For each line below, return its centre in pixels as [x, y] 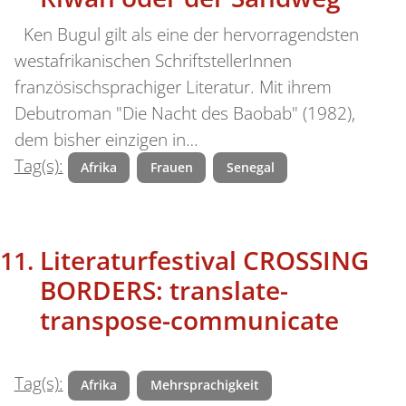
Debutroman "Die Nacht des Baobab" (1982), [184, 113]
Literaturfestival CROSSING [204, 261]
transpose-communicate [189, 320]
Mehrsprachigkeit [204, 385]
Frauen [171, 167]
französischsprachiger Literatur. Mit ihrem [173, 87]
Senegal [250, 167]
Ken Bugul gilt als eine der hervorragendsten [186, 34]
